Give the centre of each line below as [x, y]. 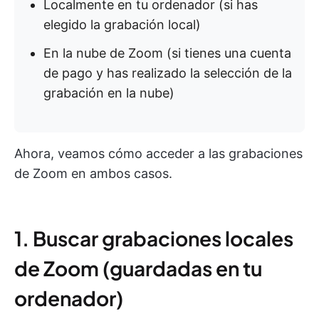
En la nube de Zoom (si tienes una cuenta [167, 53]
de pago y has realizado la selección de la [168, 73]
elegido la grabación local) [122, 25]
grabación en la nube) [109, 93]
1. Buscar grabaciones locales [154, 238]
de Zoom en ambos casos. [93, 173]
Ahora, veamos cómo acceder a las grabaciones [158, 153]
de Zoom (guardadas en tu [138, 268]
